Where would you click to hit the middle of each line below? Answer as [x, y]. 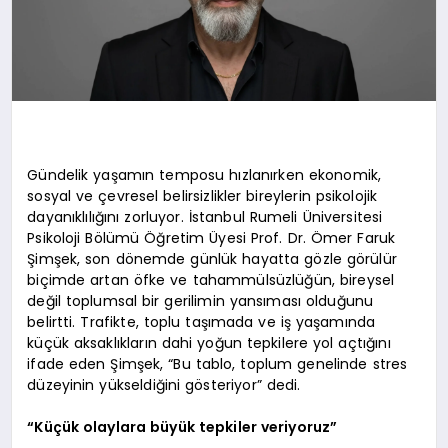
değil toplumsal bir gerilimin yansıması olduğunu [200, 300]
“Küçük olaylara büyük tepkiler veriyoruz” [182, 426]
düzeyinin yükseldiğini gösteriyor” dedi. [164, 384]
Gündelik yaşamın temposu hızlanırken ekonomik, [204, 174]
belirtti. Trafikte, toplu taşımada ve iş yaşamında [201, 321]
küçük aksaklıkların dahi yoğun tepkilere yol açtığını [209, 342]
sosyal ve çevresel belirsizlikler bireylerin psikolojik [202, 195]
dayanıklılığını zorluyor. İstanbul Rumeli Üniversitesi [205, 216]
